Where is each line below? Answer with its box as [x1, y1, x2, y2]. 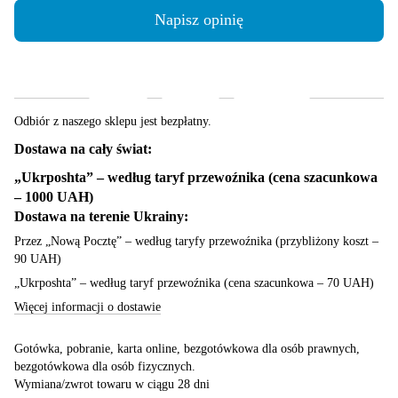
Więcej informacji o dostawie [14, 299, 161, 314]
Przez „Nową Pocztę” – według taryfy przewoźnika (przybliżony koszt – [14, 234, 378, 248]
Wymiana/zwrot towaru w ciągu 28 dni [14, 377, 210, 391]
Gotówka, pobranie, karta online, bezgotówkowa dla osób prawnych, [14, 341, 360, 355]
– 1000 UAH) [14, 187, 93, 205]
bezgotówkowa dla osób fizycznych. [14, 359, 195, 373]
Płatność [161, 68, 219, 86]
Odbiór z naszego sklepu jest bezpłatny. [14, 114, 211, 128]
